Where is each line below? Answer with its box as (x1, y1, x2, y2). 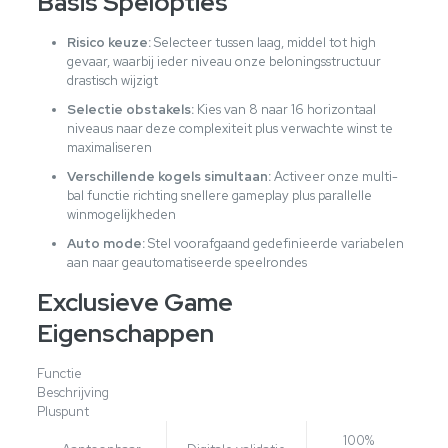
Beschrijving (36, 383, 109, 401)
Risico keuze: (66, 33, 151, 51)
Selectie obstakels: (66, 100, 194, 118)
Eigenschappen (36, 316, 214, 350)
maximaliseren (66, 138, 152, 156)
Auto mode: (66, 234, 145, 252)
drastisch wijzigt (66, 71, 158, 89)
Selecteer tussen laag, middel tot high (150, 33, 376, 51)
